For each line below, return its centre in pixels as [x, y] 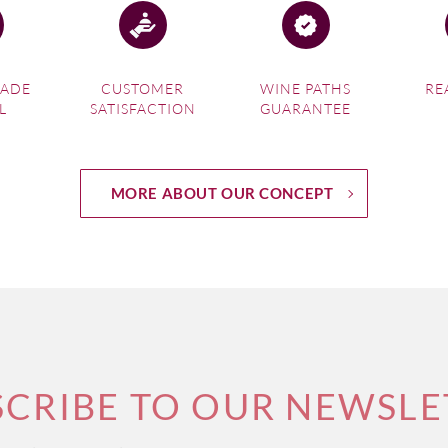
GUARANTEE [305, 108]
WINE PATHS [305, 88]
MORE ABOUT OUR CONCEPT [222, 193]
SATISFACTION [142, 108]
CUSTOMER [142, 88]
